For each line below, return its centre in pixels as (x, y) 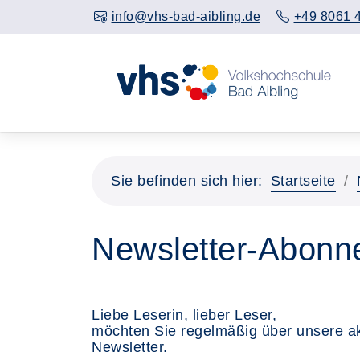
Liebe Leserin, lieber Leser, (184, 315)
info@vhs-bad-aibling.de (186, 16)
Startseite (303, 181)
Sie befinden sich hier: (187, 181)
